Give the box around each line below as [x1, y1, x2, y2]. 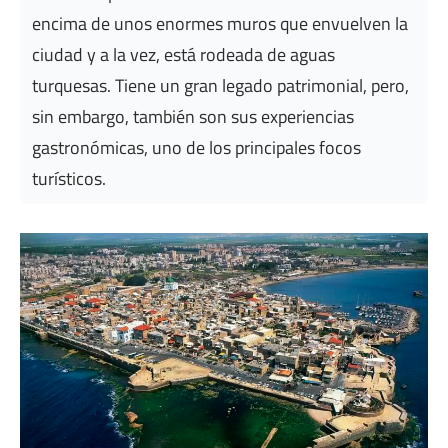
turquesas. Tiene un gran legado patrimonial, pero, [32, 71, 409, 100]
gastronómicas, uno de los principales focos [32, 133, 361, 162]
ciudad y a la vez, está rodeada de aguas [32, 40, 335, 69]
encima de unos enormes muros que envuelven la [32, 9, 408, 38]
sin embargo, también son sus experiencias [32, 102, 354, 131]
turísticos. [32, 164, 106, 193]
